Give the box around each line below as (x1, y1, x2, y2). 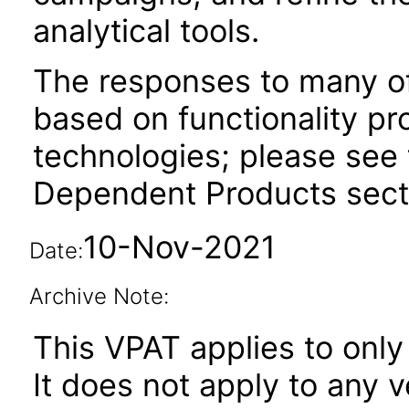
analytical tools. (33, 12, 259, 49)
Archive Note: (28, 283, 169, 309)
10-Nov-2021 (82, 228, 276, 266)
